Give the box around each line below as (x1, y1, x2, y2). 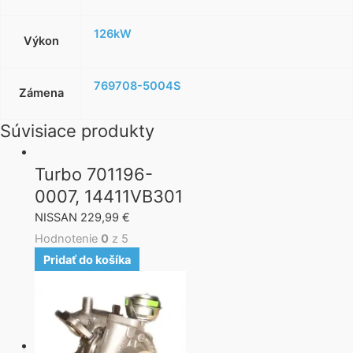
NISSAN (34, 210, 80, 225)
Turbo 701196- (34, 164, 153, 185)
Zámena (18, 86, 64, 101)
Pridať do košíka (43, 253, 131, 268)
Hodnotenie (34, 232, 101, 247)
